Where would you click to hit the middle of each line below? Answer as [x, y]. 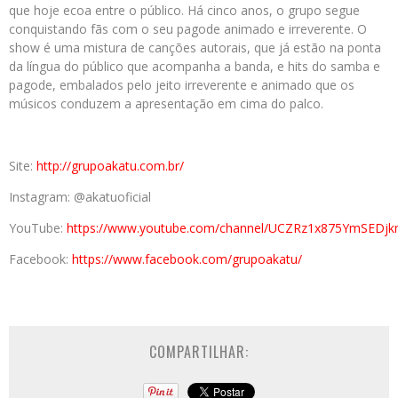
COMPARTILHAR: [199, 352]
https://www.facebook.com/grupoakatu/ [187, 259]
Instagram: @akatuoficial [80, 197]
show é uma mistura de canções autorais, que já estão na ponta [195, 48]
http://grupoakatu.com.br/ [110, 166]
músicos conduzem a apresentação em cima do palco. [166, 104]
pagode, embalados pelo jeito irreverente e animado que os [182, 85]
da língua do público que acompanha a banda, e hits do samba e [195, 67]
